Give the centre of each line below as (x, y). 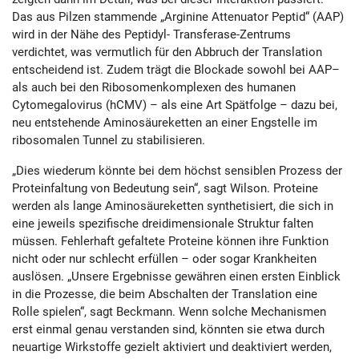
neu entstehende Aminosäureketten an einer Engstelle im (165, 123)
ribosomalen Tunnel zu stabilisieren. (109, 140)
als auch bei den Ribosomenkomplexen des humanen (154, 87)
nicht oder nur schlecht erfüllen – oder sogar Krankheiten (164, 259)
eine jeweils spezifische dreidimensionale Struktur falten (163, 224)
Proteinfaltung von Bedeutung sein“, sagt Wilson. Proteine (165, 188)
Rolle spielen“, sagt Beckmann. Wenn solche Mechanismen (169, 312)
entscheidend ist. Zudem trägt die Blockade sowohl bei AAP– (176, 70)
